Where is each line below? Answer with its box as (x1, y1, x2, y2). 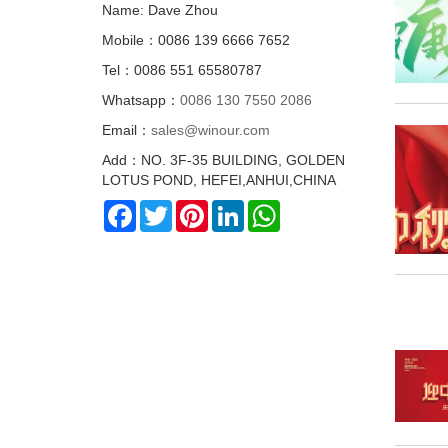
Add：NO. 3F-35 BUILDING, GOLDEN (102, 151, 345, 168)
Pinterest (208, 199, 264, 216)
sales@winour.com (151, 121, 270, 138)
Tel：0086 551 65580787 (102, 61, 262, 78)
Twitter (172, 199, 214, 216)
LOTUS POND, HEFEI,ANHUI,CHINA (102, 171, 336, 188)
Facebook (136, 199, 199, 216)
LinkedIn (244, 199, 298, 216)
